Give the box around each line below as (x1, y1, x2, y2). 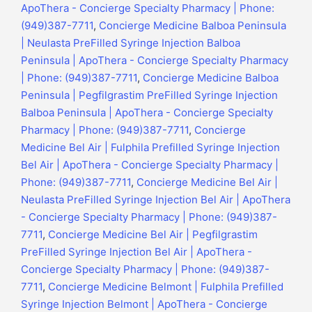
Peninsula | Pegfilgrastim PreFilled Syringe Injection (21, 88, 278, 102)
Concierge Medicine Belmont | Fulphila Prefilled (48, 280, 283, 294)
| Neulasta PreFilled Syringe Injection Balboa (21, 36, 240, 50)
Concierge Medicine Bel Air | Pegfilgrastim (48, 228, 258, 242)
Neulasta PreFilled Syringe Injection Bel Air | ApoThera (21, 193, 290, 207)
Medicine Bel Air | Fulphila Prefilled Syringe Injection (21, 141, 280, 155)
